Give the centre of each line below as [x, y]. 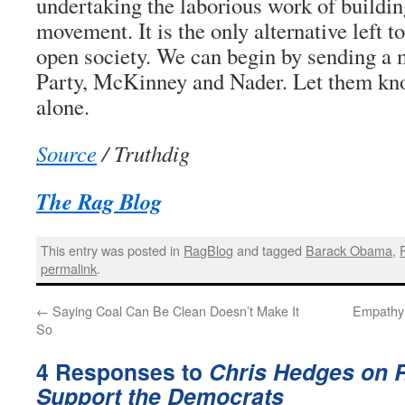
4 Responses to [122, 371]
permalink [69, 268]
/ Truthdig [143, 153]
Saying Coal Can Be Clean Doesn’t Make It [174, 310]
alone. [63, 106]
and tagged [270, 250]
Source [66, 153]
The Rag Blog [99, 201]
